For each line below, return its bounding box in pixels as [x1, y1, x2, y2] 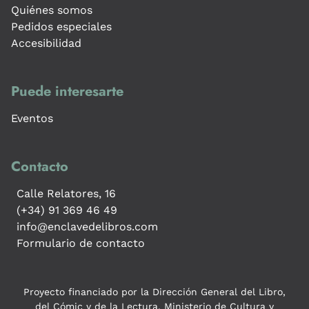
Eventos [11, 112, 53, 126]
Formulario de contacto [17, 237, 145, 250]
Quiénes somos [11, 3, 92, 17]
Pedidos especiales [11, 20, 112, 34]
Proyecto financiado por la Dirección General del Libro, [23, 286, 286, 298]
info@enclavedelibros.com [17, 220, 158, 234]
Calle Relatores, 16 [17, 187, 116, 201]
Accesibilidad [11, 37, 81, 50]
